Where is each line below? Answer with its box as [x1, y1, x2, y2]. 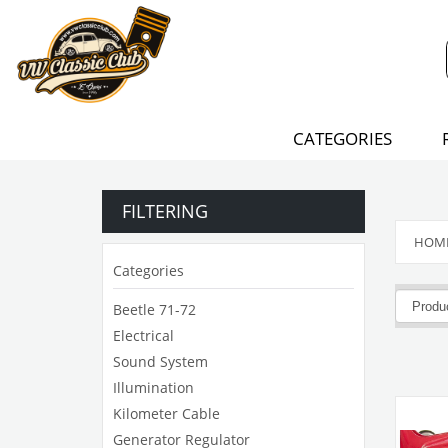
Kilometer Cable [113, 404, 220, 423]
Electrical [113, 326, 174, 345]
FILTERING [122, 199, 208, 223]
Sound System [113, 352, 208, 371]
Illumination [113, 378, 194, 397]
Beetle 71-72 [113, 300, 196, 319]
